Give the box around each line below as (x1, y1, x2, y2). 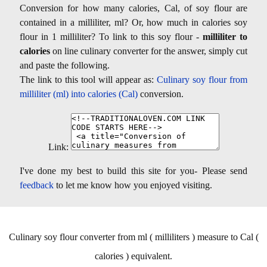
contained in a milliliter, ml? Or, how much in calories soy (20, 17, 247, 27)
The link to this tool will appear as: (20, 74, 157, 85)
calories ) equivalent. (95, 250, 172, 261)
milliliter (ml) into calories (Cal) (20, 88, 138, 99)
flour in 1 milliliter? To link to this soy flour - (20, 31, 203, 42)
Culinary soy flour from (157, 74, 247, 85)
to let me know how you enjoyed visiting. (54, 179, 212, 190)
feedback (20, 179, 54, 190)
